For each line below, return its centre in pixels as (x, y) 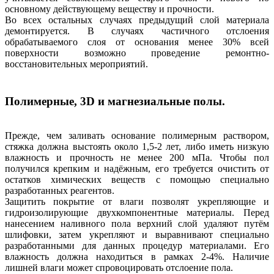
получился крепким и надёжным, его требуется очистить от (137, 169)
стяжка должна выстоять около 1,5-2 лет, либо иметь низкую (137, 147)
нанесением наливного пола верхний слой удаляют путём (137, 224)
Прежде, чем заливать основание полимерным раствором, (137, 136)
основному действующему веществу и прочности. (109, 9)
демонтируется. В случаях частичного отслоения (137, 31)
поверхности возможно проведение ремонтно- (137, 53)
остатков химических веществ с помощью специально (137, 180)
